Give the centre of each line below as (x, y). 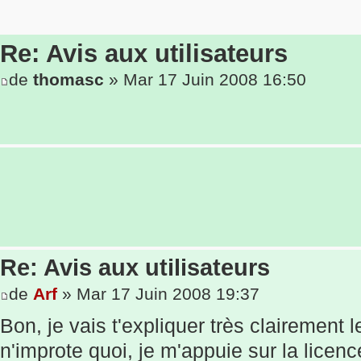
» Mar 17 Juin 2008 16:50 (205, 80)
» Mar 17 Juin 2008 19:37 (158, 293)
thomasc (68, 80)
